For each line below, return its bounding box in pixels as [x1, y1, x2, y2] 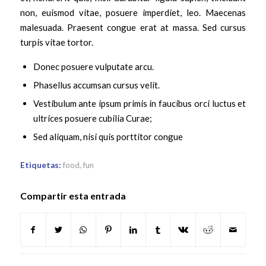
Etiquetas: [20, 160, 61, 170]
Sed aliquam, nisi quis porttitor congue [33, 131, 183, 142]
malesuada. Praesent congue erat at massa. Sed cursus [20, 21, 246, 33]
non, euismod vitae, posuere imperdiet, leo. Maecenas [20, 7, 246, 18]
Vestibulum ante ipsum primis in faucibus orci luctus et [33, 97, 246, 109]
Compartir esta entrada [20, 189, 126, 201]
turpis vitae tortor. [20, 36, 93, 47]
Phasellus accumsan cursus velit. [33, 79, 160, 90]
